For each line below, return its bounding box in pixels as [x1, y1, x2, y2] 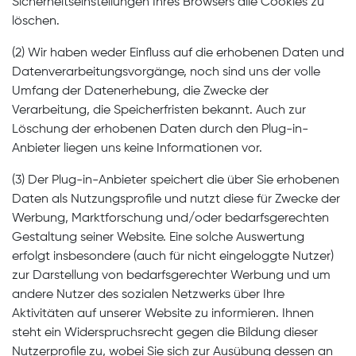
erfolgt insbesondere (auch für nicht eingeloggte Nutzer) [12, 250, 334, 263]
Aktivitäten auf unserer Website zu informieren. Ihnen [12, 308, 314, 320]
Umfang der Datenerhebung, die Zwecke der [12, 85, 269, 98]
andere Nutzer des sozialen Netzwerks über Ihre [12, 288, 284, 301]
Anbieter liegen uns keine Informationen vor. [12, 142, 262, 155]
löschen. [12, 15, 60, 28]
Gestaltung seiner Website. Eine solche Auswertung [12, 231, 304, 244]
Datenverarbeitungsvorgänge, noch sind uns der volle [12, 66, 320, 79]
